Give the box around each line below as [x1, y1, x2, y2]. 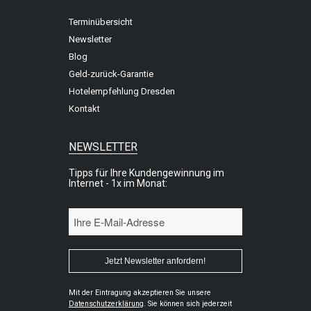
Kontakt [68, 103, 100, 114]
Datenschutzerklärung [68, 299, 144, 308]
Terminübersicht [68, 16, 133, 27]
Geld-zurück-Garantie [68, 68, 153, 79]
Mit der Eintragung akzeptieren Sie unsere [68, 287, 211, 297]
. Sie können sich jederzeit [143, 299, 232, 308]
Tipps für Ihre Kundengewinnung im [68, 167, 224, 178]
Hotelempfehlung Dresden [68, 85, 175, 96]
